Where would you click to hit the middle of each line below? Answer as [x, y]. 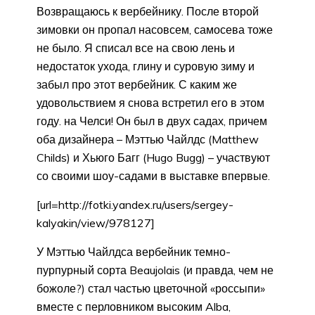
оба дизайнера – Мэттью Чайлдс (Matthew [148, 140]
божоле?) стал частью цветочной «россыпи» [151, 289]
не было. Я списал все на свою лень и [136, 48]
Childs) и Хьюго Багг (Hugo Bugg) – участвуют [153, 158]
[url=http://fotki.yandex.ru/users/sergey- [135, 205]
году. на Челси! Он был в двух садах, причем [152, 121]
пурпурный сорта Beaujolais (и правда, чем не [155, 270]
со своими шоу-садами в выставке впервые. [153, 176]
